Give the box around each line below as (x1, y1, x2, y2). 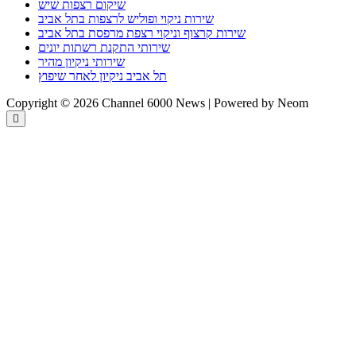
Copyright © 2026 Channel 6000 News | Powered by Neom (6, 95, 308, 110)
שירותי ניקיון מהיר (38, 54, 125, 68)
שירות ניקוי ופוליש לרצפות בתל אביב (38, 11, 214, 25)
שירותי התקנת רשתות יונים (38, 40, 170, 54)
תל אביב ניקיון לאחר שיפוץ (38, 68, 167, 83)
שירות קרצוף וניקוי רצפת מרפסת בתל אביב (38, 25, 246, 40)
